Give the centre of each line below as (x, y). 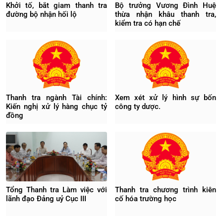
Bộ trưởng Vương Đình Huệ (166, 5)
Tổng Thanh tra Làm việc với (56, 190)
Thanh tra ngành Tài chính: (56, 98)
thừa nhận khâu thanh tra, (166, 14)
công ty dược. (138, 107)
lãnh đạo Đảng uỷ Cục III (46, 199)
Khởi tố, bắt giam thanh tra (56, 5)
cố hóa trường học (146, 199)
